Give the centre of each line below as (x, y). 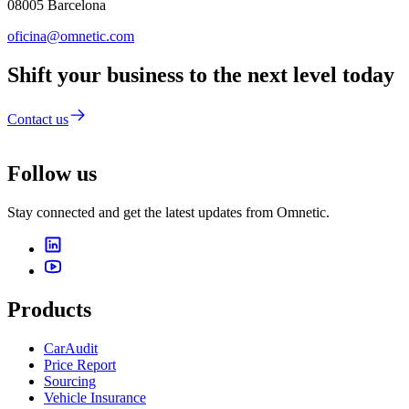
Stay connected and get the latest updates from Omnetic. (168, 213)
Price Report (80, 365)
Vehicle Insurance (95, 398)
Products (49, 310)
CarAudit (71, 349)
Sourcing (70, 382)
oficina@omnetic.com (71, 36)
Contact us (38, 119)
